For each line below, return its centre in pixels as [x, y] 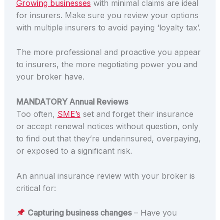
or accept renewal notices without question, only [107, 126]
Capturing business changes [79, 213]
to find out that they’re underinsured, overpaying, [108, 139]
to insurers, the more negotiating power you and [107, 65]
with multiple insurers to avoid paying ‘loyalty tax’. [108, 27]
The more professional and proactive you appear [108, 52]
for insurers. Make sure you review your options [107, 15]
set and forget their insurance [137, 114]
